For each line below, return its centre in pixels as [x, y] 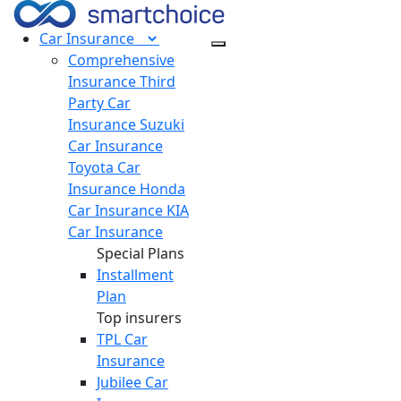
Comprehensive [121, 60]
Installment [135, 275]
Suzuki [160, 124]
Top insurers [139, 318]
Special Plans [141, 253]
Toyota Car [104, 167]
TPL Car [122, 339]
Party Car [99, 103]
